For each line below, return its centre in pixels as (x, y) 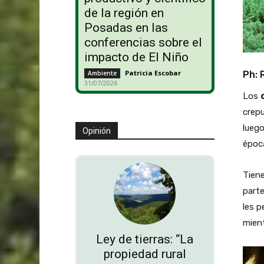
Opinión (96, 131)
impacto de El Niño (136, 57)
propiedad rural (145, 254)
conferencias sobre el (143, 43)
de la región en (124, 13)
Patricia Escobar (153, 73)
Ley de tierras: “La (145, 240)
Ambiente (102, 73)
